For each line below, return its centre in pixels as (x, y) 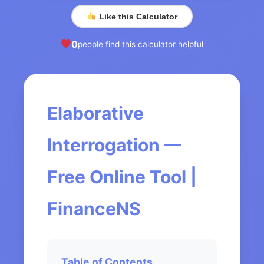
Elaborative (95, 113)
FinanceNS (94, 209)
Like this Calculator (137, 16)
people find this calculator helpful (141, 44)
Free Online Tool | (122, 177)
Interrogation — (114, 145)
